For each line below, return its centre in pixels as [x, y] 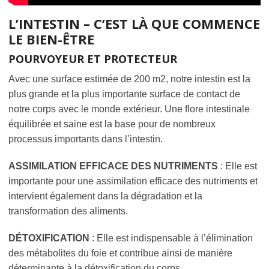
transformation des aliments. [68, 211]
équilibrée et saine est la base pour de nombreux [112, 124]
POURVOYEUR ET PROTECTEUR [93, 59]
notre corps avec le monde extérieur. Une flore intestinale [129, 109]
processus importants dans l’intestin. [86, 139]
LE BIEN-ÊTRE [51, 39]
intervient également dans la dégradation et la [105, 196]
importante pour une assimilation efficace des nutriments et [133, 181]
